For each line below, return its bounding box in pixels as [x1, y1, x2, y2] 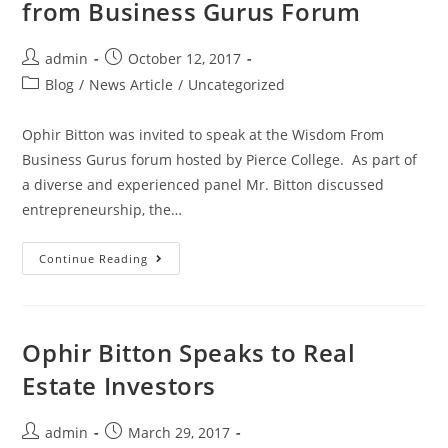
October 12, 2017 [128, 49, 242, 69]
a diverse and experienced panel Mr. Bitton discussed [22, 175, 385, 195]
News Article [89, 75, 174, 95]
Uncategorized [188, 75, 286, 95]
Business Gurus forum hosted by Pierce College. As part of [22, 150, 418, 170]
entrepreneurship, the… [22, 200, 183, 220]
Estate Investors [22, 369, 217, 403]
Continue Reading [39, 251, 149, 267]
